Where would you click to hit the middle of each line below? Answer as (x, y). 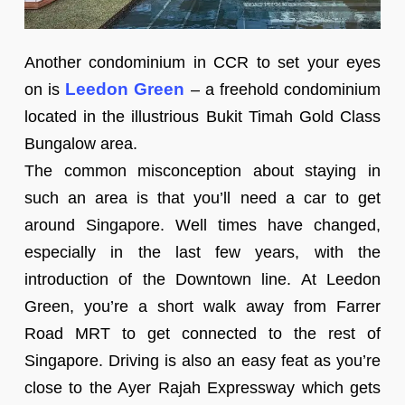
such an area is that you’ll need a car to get (202, 198)
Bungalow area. (80, 143)
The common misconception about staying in (202, 170)
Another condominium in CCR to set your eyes (202, 62)
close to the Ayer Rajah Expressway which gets (202, 387)
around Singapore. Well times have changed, (202, 225)
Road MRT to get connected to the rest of (202, 333)
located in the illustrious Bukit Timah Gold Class (202, 116)
